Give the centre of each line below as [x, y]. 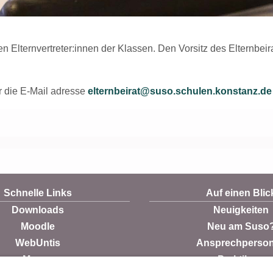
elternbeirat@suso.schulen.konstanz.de [180, 91]
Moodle [38, 226]
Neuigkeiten [241, 210]
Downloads [38, 210]
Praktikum [241, 259]
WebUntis [38, 243]
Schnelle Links [38, 193]
